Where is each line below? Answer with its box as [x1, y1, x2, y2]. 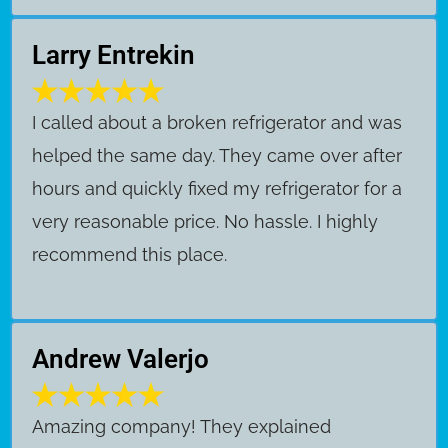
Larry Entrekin [32, 39, 195, 70]
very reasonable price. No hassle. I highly [32, 210, 378, 232]
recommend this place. [32, 243, 227, 265]
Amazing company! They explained [32, 416, 331, 438]
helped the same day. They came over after [32, 144, 402, 166]
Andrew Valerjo [32, 344, 209, 375]
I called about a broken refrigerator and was [32, 111, 402, 133]
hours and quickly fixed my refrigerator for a [32, 177, 402, 199]
